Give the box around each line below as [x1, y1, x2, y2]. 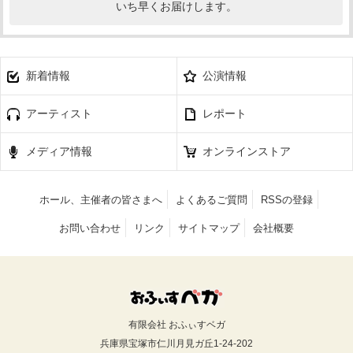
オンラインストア [203, 144, 291, 158]
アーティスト [26, 106, 92, 120]
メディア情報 [26, 144, 92, 158]
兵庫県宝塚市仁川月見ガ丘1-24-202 [100, 337, 253, 349]
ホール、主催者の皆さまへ [39, 193, 162, 206]
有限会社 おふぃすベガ [128, 318, 225, 330]
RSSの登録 [261, 193, 314, 206]
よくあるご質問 [176, 193, 247, 206]
